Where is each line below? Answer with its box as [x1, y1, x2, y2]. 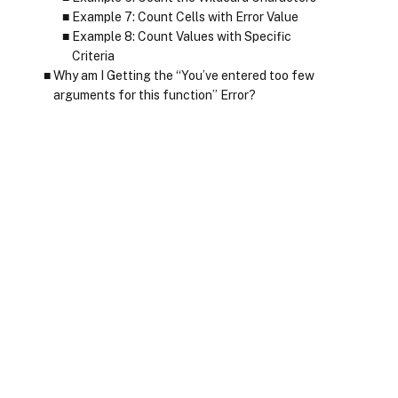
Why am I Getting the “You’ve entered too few [52, 68, 314, 83]
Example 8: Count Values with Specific [71, 29, 291, 44]
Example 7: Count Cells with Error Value [71, 10, 298, 24]
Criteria [71, 49, 115, 63]
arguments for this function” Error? [52, 88, 256, 102]
